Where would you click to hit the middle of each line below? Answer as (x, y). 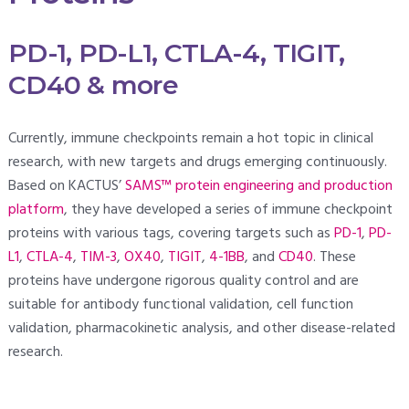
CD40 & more (93, 84)
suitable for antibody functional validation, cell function (180, 304)
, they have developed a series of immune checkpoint (228, 210)
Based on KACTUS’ (66, 186)
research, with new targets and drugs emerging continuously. (197, 162)
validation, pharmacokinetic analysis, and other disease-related (201, 328)
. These (334, 257)
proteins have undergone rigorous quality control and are (183, 281)
